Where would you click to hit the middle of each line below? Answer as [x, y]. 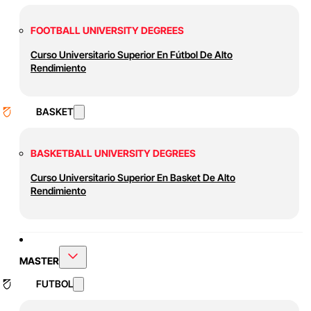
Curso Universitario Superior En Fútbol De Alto [132, 55]
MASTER [39, 261]
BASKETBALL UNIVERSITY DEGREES [113, 153]
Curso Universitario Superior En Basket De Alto [133, 178]
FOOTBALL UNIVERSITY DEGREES [107, 31]
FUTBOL [54, 284]
